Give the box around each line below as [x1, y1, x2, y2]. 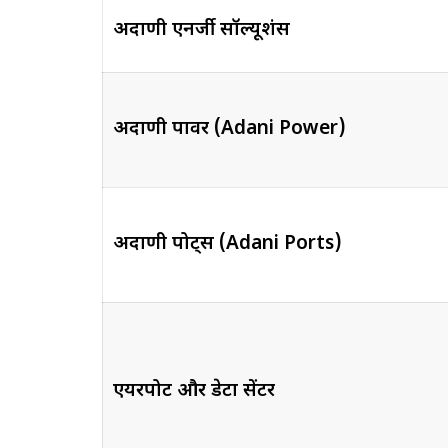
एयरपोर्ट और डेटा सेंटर [112, 378, 275, 404]
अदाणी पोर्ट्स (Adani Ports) [112, 231, 342, 257]
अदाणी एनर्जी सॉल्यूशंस [112, 17, 290, 43]
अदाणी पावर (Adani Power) [112, 116, 346, 142]
